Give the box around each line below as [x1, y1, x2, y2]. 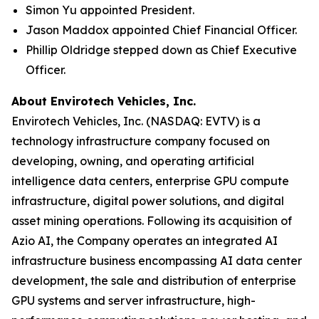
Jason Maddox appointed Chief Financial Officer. [26, 23, 297, 38]
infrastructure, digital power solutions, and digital [11, 194, 284, 209]
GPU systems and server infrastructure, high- [11, 293, 256, 308]
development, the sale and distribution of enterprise [11, 273, 296, 288]
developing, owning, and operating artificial [11, 154, 254, 169]
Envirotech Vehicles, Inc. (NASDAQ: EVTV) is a [11, 114, 261, 129]
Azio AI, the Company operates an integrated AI [11, 234, 278, 249]
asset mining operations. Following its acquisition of [11, 214, 292, 229]
